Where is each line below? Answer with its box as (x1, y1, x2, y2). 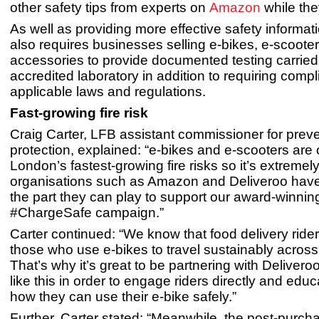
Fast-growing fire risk (10, 105, 155, 121)
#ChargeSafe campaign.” (10, 205, 177, 221)
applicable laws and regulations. (10, 84, 206, 100)
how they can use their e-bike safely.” (10, 289, 236, 305)
